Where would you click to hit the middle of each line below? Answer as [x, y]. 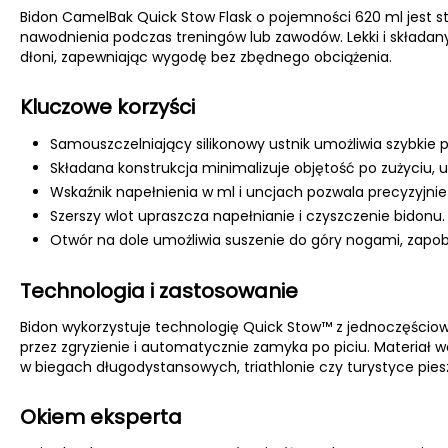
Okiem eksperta [101, 417]
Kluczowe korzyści [107, 107]
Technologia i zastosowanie [159, 291]
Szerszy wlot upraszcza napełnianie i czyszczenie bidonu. [247, 216]
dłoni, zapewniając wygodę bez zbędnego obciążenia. [206, 57]
